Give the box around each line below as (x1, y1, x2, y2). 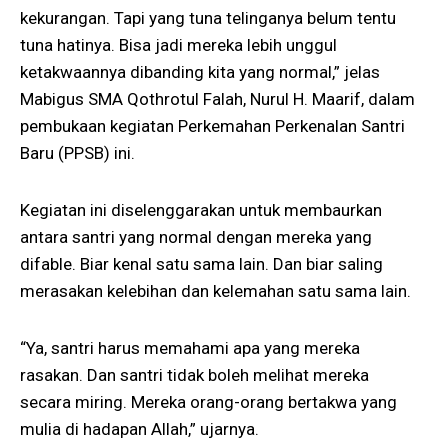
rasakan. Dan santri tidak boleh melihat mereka (20, 364, 369, 385)
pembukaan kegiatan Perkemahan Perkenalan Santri (20, 116, 405, 137)
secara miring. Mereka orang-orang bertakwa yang (20, 391, 397, 412)
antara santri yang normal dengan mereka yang (20, 227, 372, 248)
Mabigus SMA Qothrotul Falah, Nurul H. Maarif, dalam (20, 89, 415, 110)
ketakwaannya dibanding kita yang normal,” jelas (20, 62, 380, 83)
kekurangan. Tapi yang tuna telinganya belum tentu (20, 8, 396, 29)
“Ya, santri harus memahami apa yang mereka (20, 337, 360, 358)
